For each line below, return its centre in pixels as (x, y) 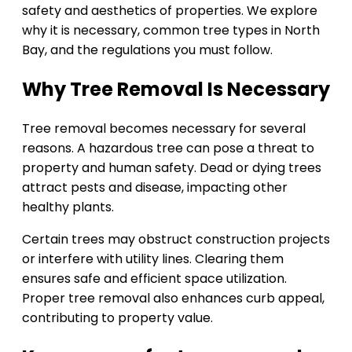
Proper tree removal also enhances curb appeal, (173, 299)
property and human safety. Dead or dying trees (172, 168)
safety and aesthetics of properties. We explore (170, 11)
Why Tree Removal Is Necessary (176, 90)
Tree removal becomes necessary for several (164, 129)
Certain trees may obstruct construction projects (176, 240)
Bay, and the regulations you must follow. (147, 50)
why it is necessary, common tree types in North (171, 31)
